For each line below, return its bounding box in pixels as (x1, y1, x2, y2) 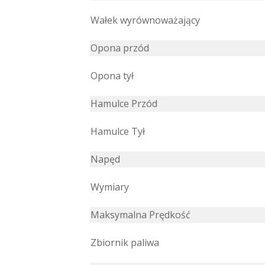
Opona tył (91, 69, 134, 83)
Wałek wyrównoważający (91, 14, 200, 27)
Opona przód (91, 41, 149, 55)
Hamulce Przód (91, 97, 157, 111)
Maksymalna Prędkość (91, 208, 190, 222)
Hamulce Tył (91, 125, 145, 138)
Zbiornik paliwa (91, 236, 159, 250)
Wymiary (91, 180, 129, 194)
